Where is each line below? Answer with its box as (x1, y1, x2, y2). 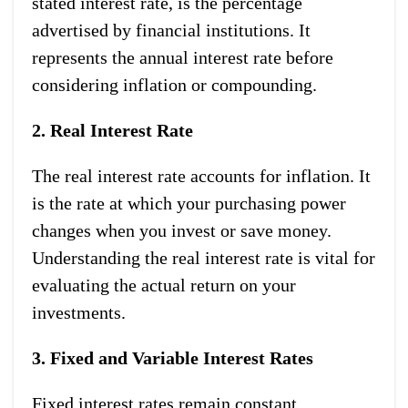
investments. (32, 301, 126, 322)
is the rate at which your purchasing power (32, 192, 346, 213)
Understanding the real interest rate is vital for (32, 247, 375, 268)
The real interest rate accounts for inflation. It (32, 165, 371, 186)
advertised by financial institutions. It (32, 19, 311, 40)
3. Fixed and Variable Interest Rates (32, 347, 313, 368)
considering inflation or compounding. (32, 74, 317, 95)
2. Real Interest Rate (32, 119, 193, 140)
